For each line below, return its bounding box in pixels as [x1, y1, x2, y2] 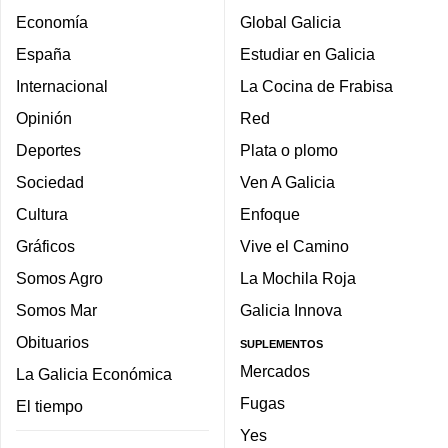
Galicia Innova [240, 300, 342, 319]
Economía [16, 12, 88, 31]
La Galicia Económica [16, 364, 172, 383]
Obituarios [16, 332, 89, 351]
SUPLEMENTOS [240, 338, 323, 351]
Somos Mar [16, 300, 97, 319]
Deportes [16, 140, 81, 159]
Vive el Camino [240, 236, 349, 255]
